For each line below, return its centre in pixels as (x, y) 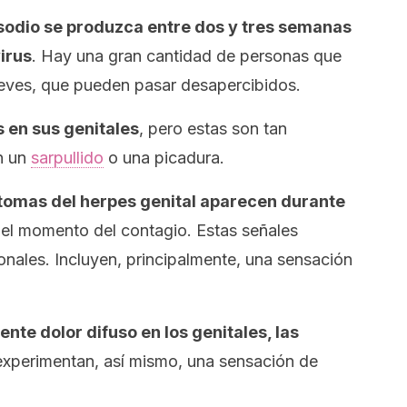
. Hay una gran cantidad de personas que (187, 56)
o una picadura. (164, 158)
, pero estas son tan (213, 129)
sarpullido (67, 158)
